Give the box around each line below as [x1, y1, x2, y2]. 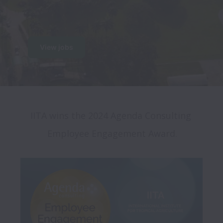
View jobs [40, 43, 73, 52]
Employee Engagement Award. [47, 127, 177, 140]
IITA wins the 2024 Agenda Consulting [30, 110, 191, 122]
